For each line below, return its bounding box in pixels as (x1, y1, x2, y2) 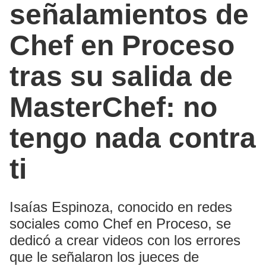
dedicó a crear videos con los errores (9, 232, 240, 249)
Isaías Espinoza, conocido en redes (9, 199, 232, 216)
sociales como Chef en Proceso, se (9, 216, 231, 232)
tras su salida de (9, 61, 233, 93)
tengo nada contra (9, 122, 256, 154)
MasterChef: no (9, 91, 217, 123)
